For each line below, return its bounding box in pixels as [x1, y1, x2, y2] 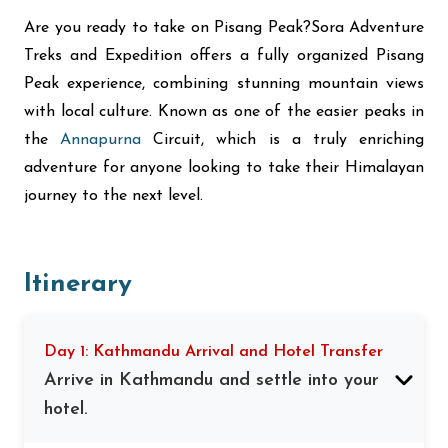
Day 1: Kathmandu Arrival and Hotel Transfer [44, 344, 383, 360]
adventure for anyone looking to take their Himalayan [24, 160, 424, 176]
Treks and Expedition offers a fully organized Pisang [24, 48, 424, 64]
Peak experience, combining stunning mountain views [24, 76, 424, 92]
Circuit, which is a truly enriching [153, 132, 425, 148]
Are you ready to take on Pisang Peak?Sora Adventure [24, 20, 424, 36]
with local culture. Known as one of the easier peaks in [24, 104, 424, 120]
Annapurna [60, 132, 154, 148]
